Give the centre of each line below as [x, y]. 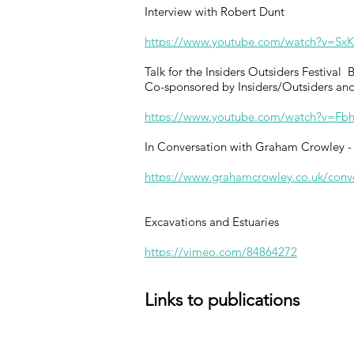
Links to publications [222, 300]
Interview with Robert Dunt [215, 11]
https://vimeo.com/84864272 [221, 252]
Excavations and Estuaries [212, 222]
